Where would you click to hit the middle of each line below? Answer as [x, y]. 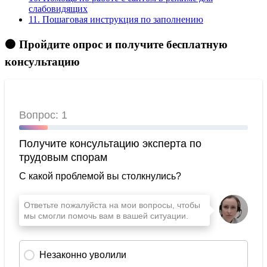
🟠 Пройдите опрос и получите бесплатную [116, 44]
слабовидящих [58, 8]
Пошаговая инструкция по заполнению [122, 19]
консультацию [42, 61]
